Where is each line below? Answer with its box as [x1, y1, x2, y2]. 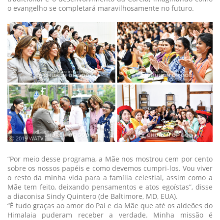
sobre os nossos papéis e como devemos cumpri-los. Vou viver [7, 164, 213, 173]
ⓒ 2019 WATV [9, 135, 44, 142]
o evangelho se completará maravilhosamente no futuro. [7, 3, 194, 13]
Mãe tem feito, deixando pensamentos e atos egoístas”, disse [7, 182, 213, 192]
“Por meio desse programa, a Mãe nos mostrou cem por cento [7, 154, 213, 164]
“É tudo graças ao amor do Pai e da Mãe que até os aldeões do [7, 201, 213, 210]
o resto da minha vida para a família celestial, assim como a [7, 173, 213, 182]
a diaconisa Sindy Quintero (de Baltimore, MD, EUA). [7, 192, 178, 201]
